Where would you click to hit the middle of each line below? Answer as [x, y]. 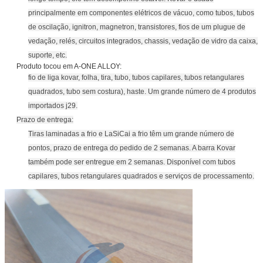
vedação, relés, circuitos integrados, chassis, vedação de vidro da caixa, [143, 41]
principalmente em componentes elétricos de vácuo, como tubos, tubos [141, 13]
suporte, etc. [48, 55]
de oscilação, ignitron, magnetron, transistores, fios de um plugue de [137, 27]
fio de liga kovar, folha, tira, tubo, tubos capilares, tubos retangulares [136, 77]
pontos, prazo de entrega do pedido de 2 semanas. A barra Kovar [132, 148]
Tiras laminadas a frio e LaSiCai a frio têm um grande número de [131, 134]
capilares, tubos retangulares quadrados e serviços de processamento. [141, 176]
